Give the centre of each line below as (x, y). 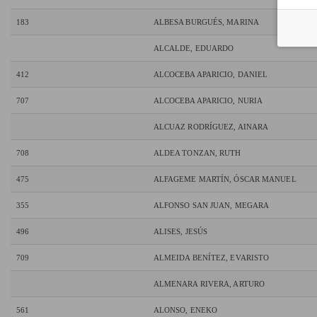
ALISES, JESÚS (180, 232)
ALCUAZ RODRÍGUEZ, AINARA (211, 127)
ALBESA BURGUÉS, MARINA (206, 22)
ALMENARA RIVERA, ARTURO (209, 284)
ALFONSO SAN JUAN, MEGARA (211, 206)
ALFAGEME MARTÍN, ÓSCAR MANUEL (225, 179)
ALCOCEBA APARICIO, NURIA (208, 101)
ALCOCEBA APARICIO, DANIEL (211, 75)
